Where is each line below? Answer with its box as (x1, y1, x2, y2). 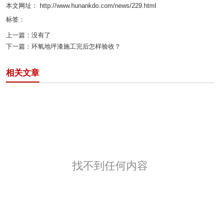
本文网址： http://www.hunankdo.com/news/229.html (6, 1, 156, 9)
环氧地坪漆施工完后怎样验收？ (31, 42, 121, 50)
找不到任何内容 (72, 159, 148, 172)
